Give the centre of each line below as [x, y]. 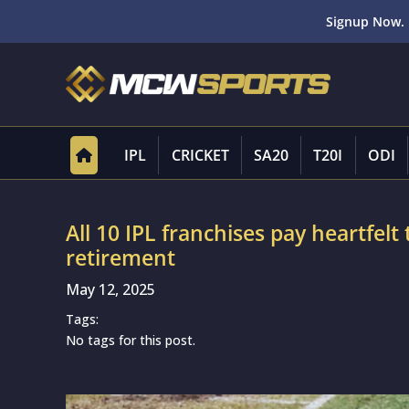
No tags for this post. [131, 340]
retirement [121, 257]
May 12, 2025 [110, 289]
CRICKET [200, 155]
